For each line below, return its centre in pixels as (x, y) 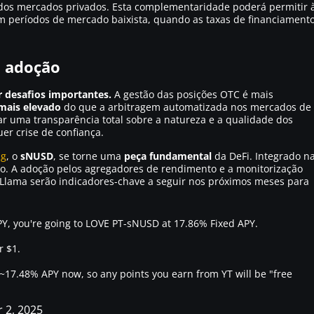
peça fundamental (168, 156)
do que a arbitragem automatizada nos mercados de (186, 107)
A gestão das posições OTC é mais (192, 94)
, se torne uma (89, 156)
